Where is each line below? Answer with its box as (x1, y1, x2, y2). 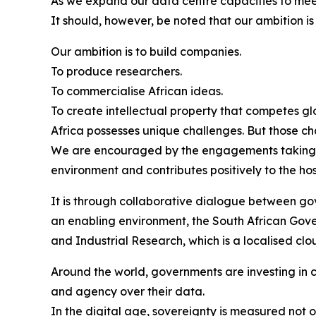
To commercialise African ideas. (51, 84, 223, 99)
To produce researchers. (51, 64, 182, 79)
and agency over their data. (51, 284, 207, 299)
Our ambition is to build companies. (51, 44, 241, 59)
